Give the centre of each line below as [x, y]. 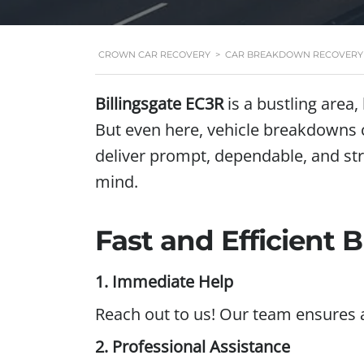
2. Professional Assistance [193, 347]
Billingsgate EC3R [159, 104]
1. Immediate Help [164, 282]
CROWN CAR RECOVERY [154, 55]
